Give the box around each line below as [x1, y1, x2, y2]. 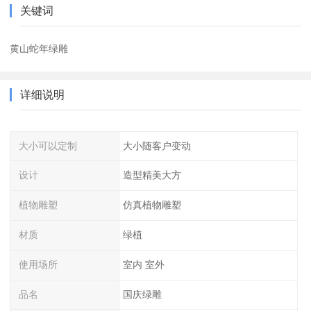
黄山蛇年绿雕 [10, 42, 69, 54]
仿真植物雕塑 [122, 199, 181, 211]
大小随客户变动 [122, 140, 191, 151]
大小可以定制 [19, 140, 78, 151]
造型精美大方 [122, 169, 181, 181]
